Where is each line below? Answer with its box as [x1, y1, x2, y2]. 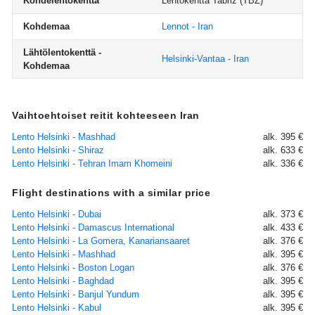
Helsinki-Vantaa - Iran [162, 53, 249, 64]
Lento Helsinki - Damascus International [12, 222, 174, 233]
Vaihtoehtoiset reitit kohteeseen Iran [12, 110, 200, 121]
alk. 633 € [263, 145, 303, 155]
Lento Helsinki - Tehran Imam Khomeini [12, 158, 172, 169]
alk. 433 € [263, 222, 303, 233]
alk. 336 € [263, 158, 303, 169]
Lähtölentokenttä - [23, 47, 101, 58]
